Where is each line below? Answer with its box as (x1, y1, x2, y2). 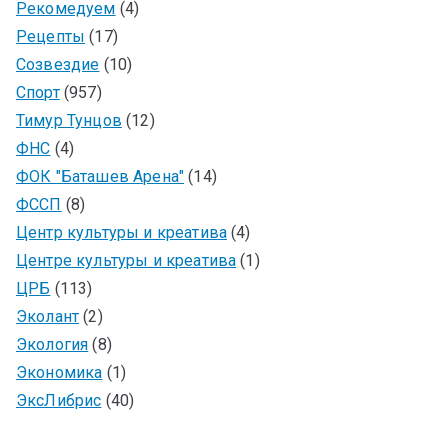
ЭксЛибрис (16, 390, 102, 410)
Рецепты (16, 26, 86, 46)
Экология (16, 334, 89, 354)
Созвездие (16, 54, 100, 74)
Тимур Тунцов (16, 110, 122, 130)
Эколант (16, 306, 80, 326)
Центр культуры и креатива (16, 222, 227, 242)
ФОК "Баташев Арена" (16, 166, 185, 186)
